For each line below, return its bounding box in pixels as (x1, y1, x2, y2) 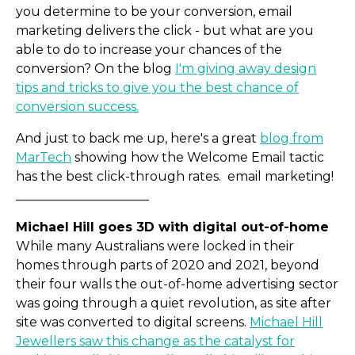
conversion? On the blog (16, 61, 175, 77)
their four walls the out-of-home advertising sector (16, 277, 338, 292)
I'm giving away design (175, 61, 316, 77)
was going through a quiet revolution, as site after (16, 296, 331, 311)
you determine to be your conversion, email (16, 4, 292, 20)
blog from (260, 131, 323, 147)
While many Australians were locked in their (16, 239, 294, 254)
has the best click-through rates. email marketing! (16, 169, 334, 185)
